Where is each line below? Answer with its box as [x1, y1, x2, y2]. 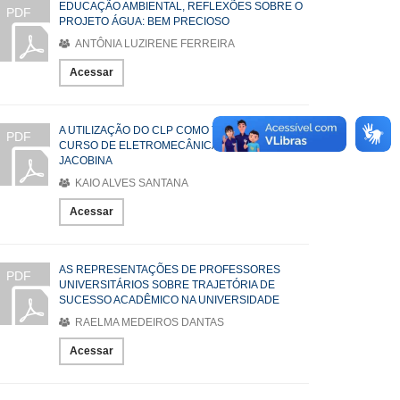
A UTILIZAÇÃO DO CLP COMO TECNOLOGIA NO [59, 124, 299, 137]
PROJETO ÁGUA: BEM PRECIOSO [59, 15, 229, 28]
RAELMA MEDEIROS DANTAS [72, 316, 224, 329]
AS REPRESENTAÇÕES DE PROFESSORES [59, 263, 280, 276]
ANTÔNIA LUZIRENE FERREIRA [72, 37, 235, 50]
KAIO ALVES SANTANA [72, 177, 188, 189]
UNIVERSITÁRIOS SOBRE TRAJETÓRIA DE [59, 279, 275, 291]
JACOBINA [59, 154, 112, 167]
